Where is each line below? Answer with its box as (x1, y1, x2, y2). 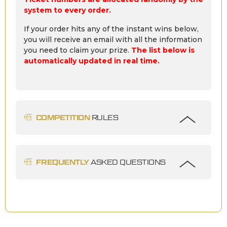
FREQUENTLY (36, 158, 89, 166)
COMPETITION (36, 113, 90, 122)
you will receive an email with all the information (24, 34, 202, 44)
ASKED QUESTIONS (89, 158, 166, 166)
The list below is (131, 45, 195, 55)
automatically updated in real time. (24, 56, 160, 65)
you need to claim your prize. (24, 45, 131, 55)
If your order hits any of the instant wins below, (24, 24, 199, 33)
